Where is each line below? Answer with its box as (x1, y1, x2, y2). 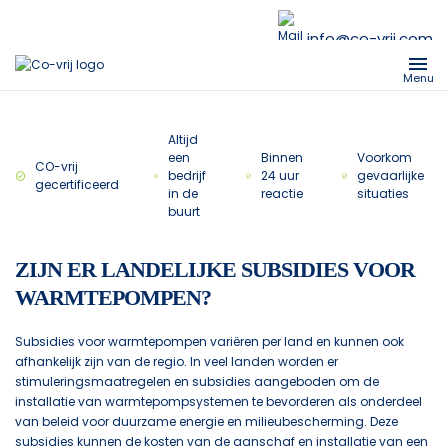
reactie (261, 185, 304, 202)
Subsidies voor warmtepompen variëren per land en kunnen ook (15, 333, 404, 350)
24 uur (261, 167, 300, 184)
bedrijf (167, 167, 206, 184)
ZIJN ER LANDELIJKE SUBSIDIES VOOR (15, 257, 415, 282)
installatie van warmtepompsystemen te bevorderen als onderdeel (15, 393, 422, 410)
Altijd (167, 131, 198, 148)
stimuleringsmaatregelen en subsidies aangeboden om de (15, 373, 379, 390)
